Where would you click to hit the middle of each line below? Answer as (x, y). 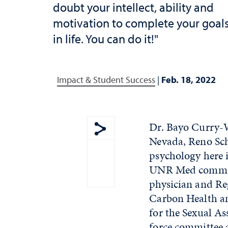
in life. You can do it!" (106, 38)
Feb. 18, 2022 (189, 79)
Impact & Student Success (106, 79)
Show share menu (135, 142)
